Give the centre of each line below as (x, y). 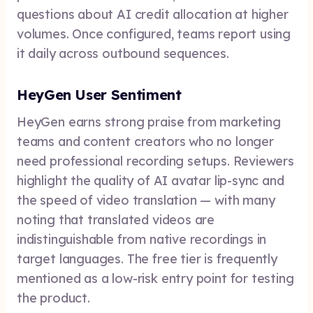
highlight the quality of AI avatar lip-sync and (151, 181)
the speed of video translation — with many (146, 200)
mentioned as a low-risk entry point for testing (155, 278)
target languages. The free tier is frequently (147, 259)
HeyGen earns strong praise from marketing (149, 122)
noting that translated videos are (116, 220)
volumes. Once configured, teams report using (154, 34)
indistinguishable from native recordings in (142, 239)
